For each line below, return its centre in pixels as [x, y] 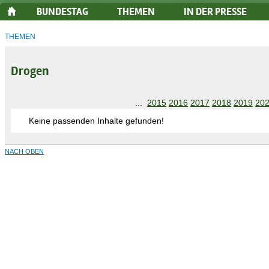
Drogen [30, 72]
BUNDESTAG [62, 12]
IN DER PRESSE [215, 12]
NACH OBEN [24, 151]
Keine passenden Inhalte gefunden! [96, 121]
